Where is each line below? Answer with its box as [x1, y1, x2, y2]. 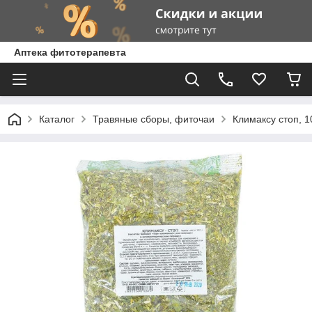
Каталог [39, 114, 75, 125]
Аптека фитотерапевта [14, 47, 126, 58]
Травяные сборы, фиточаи [93, 114, 214, 125]
